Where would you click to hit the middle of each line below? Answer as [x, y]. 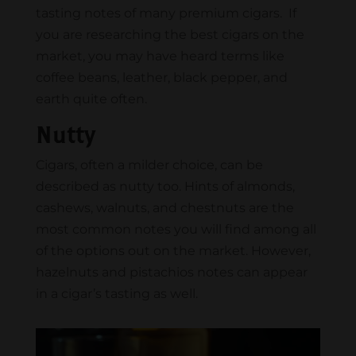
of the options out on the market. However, [173, 251]
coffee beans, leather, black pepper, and [161, 78]
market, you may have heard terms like [160, 56]
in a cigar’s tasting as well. [116, 294]
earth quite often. [91, 99]
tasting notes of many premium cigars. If [166, 14]
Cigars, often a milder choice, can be [149, 165]
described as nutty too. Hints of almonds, [165, 187]
